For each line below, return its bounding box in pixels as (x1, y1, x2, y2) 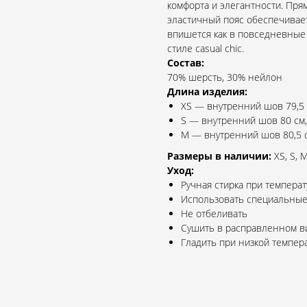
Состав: (167, 56, 204, 70)
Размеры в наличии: (167, 149, 271, 163)
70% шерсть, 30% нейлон (167, 71, 282, 84)
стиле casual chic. (167, 42, 244, 56)
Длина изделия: (167, 85, 247, 99)
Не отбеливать (181, 207, 247, 221)
